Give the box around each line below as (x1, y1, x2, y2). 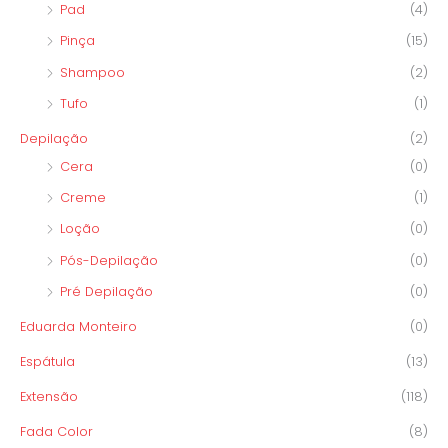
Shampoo (60, 63, 125, 81)
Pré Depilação (60, 282, 153, 300)
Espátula (20, 353, 75, 371)
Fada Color (20, 423, 93, 441)
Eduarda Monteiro (20, 317, 137, 335)
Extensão (20, 388, 78, 406)
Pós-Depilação (60, 251, 158, 269)
